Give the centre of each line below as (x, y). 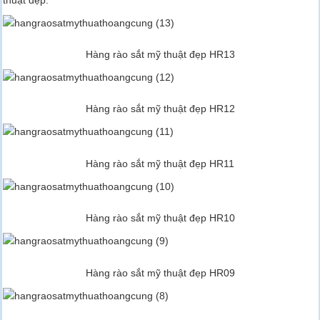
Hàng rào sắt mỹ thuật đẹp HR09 (160, 272)
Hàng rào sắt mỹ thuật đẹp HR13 (160, 55)
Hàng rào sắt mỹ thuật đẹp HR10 (160, 218)
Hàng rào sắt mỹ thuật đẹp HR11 (160, 163)
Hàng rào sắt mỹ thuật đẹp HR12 (160, 109)
